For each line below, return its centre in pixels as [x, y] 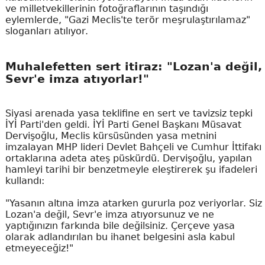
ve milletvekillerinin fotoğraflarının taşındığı [106, 9]
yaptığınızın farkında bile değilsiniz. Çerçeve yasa [120, 225]
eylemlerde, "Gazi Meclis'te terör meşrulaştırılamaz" [127, 20]
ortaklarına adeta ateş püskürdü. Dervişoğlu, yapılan [128, 158]
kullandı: [25, 180]
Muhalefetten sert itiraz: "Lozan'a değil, [133, 67]
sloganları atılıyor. [46, 31]
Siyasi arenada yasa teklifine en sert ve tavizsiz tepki [129, 113]
